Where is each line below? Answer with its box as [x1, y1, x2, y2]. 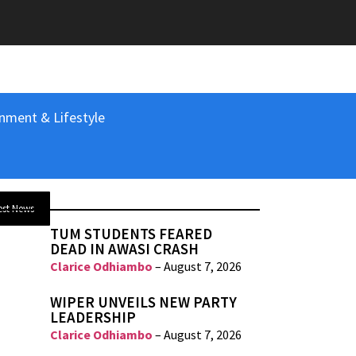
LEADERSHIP [50, 308, 137, 327]
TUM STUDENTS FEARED [50, 224, 213, 244]
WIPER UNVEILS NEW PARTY [50, 292, 238, 312]
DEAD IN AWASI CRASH [50, 239, 199, 259]
